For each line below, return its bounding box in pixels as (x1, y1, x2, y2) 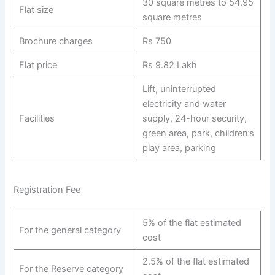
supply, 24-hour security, (142, 112, 247, 124)
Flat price (18, 59, 57, 71)
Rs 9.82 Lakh (142, 59, 197, 71)
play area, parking (142, 142, 216, 153)
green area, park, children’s (142, 127, 254, 139)
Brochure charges (18, 35, 93, 47)
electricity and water (142, 98, 226, 109)
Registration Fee (14, 184, 81, 196)
